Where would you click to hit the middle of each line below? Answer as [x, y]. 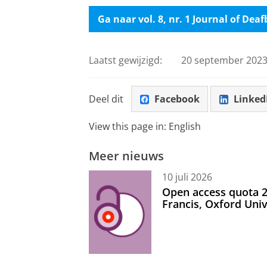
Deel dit [106, 99]
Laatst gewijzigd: [125, 60]
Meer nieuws [126, 156]
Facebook [177, 99]
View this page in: [129, 127]
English [185, 127]
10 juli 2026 [187, 177]
